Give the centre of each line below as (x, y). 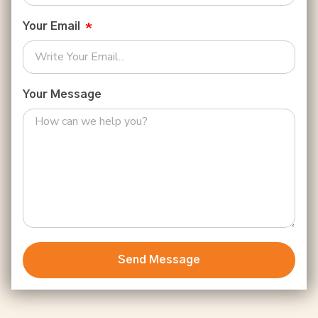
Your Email (53, 26)
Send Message (159, 259)
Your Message (62, 94)
